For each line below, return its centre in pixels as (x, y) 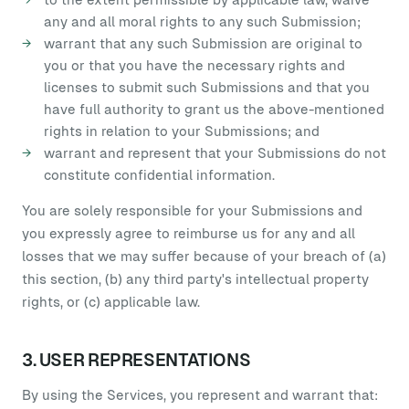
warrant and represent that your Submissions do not (215, 153)
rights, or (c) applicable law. (111, 302)
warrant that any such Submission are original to (203, 43)
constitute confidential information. (159, 175)
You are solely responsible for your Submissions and (192, 210)
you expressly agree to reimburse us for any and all (189, 233)
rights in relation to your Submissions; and (182, 131)
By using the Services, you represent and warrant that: (200, 395)
